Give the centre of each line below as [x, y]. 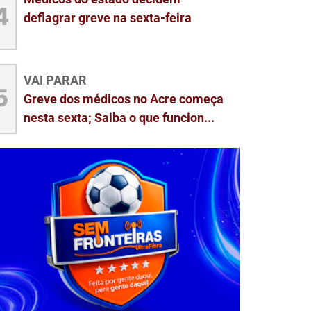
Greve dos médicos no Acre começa [123, 99]
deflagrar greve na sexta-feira [107, 17]
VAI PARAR [55, 80]
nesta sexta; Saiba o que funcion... [119, 117]
